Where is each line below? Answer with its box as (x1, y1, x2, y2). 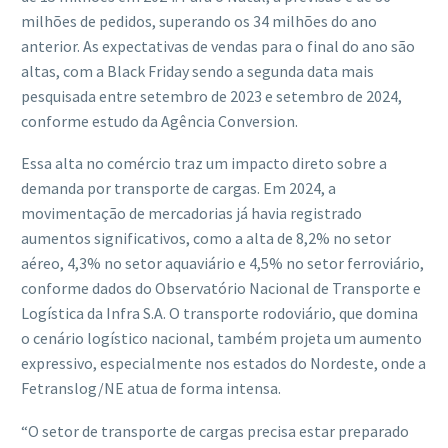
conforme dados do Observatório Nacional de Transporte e (21, 278, 421, 299)
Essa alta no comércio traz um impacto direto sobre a (21, 153, 387, 174)
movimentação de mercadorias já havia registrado (21, 203, 362, 224)
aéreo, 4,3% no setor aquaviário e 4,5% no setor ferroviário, (21, 253, 424, 274)
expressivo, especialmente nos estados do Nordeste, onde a (21, 353, 426, 374)
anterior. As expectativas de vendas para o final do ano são (21, 35, 415, 56)
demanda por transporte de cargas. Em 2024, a (21, 178, 336, 199)
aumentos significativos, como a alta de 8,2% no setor (21, 228, 391, 249)
